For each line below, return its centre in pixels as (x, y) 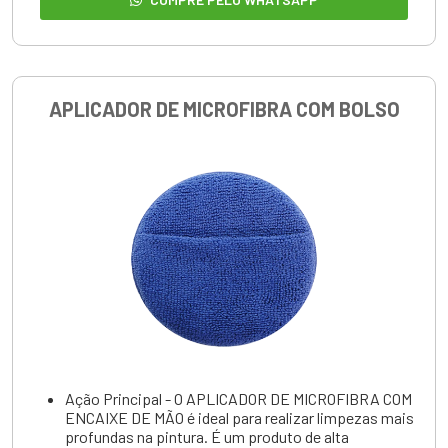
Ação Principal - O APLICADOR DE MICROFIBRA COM (238, 398)
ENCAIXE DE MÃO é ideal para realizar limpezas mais (239, 417)
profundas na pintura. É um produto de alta (207, 436)
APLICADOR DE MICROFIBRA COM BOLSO (224, 108)
